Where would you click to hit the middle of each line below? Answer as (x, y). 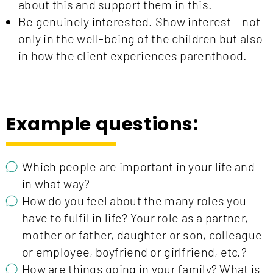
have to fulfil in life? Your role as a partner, (135, 218)
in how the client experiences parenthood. (133, 56)
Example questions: (102, 125)
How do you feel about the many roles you (134, 201)
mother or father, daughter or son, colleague (142, 235)
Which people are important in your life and (139, 167)
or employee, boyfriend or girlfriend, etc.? (135, 252)
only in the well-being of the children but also (141, 39)
